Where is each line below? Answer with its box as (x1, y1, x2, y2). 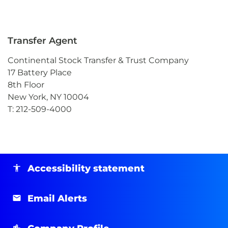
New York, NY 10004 (8, 92, 89, 102)
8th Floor (8, 79, 44, 90)
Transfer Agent (8, 35, 77, 46)
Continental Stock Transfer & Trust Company (8, 55, 189, 65)
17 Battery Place (8, 67, 72, 77)
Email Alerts (27, 192, 87, 204)
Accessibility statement (27, 162, 145, 174)
